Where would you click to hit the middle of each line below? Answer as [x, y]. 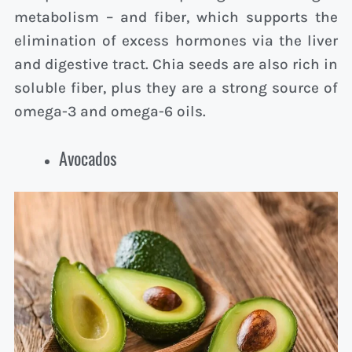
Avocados [88, 158]
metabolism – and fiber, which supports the [176, 18]
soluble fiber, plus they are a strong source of [176, 88]
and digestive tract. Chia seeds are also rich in [176, 65]
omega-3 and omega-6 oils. [110, 112]
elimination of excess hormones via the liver [176, 41]
